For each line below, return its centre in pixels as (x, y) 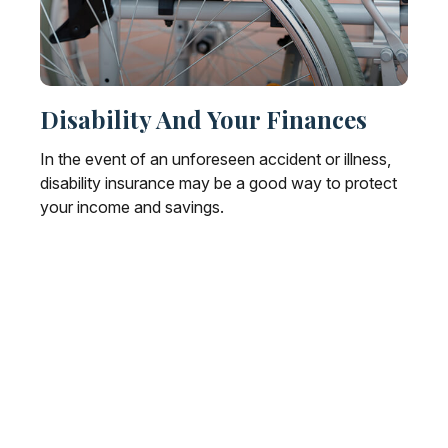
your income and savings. (132, 206)
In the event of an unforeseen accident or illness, (215, 158)
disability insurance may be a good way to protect (218, 182)
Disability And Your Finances (203, 118)
